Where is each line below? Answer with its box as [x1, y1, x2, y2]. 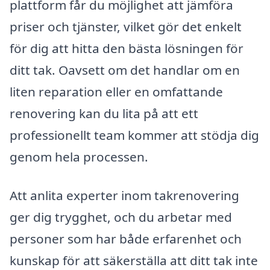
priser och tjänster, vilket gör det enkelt [10, 18, 242, 36]
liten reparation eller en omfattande [10, 83, 223, 101]
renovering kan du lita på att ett [10, 105, 198, 122]
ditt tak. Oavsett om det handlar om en [10, 61, 240, 79]
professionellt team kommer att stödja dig [10, 127, 259, 144]
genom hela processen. [10, 148, 148, 166]
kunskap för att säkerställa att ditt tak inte [10, 251, 258, 269]
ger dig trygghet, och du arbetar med [10, 208, 232, 225]
